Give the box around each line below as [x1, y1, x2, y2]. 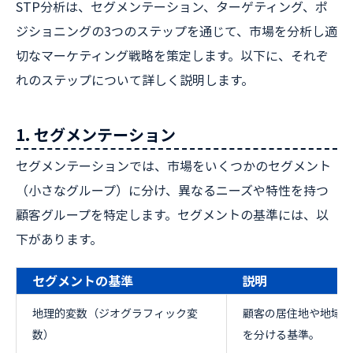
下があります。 [16, 229, 102, 248]
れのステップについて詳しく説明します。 [16, 70, 254, 89]
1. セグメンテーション [16, 123, 176, 146]
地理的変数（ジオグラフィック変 [32, 305, 198, 321]
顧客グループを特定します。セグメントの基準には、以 [16, 205, 329, 224]
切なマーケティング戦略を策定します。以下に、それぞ [16, 46, 329, 65]
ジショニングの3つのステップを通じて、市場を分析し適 [16, 21, 337, 40]
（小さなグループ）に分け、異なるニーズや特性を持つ [16, 180, 329, 199]
